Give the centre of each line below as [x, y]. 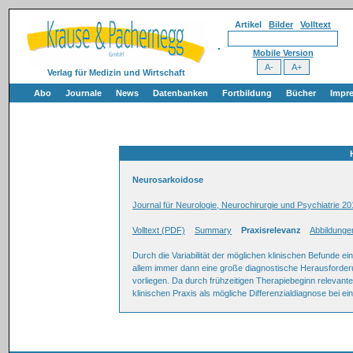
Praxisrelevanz [271, 230]
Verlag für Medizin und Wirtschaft [116, 72]
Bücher [301, 93]
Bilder [281, 24]
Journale [84, 93]
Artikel [252, 24]
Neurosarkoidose [168, 180]
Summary [213, 230]
